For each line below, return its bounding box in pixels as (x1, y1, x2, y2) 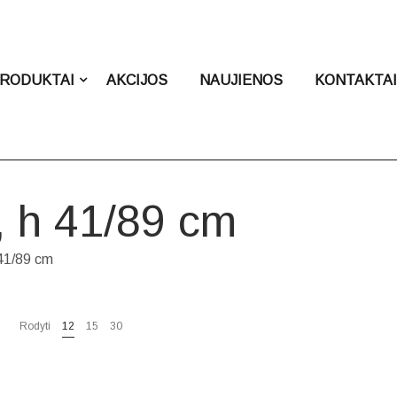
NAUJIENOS (199, 72, 284, 88)
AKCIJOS (106, 72, 168, 88)
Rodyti (19, 320, 51, 332)
